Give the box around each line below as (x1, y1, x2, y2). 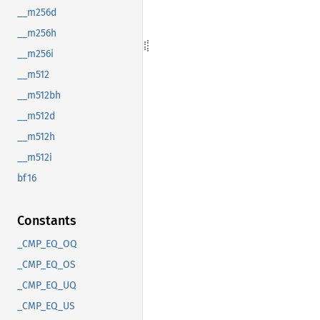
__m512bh (17, 89, 61, 102)
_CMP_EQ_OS (17, 259, 76, 271)
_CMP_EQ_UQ (17, 279, 76, 292)
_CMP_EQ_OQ (17, 238, 77, 251)
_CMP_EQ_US (17, 300, 75, 313)
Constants (17, 213, 76, 229)
